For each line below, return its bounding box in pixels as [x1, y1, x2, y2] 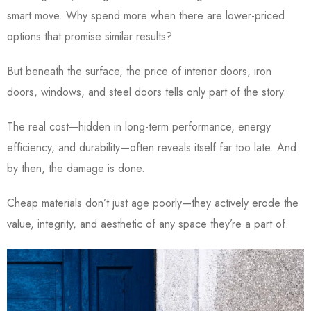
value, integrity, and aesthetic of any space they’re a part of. [7, 216, 289, 232]
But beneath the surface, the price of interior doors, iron [7, 63, 271, 79]
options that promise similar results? [7, 28, 176, 44]
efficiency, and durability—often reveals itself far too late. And [7, 140, 296, 155]
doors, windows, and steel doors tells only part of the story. [7, 84, 290, 100]
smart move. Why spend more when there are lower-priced [7, 8, 285, 24]
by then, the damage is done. [7, 160, 149, 176]
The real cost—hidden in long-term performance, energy [7, 119, 271, 135]
